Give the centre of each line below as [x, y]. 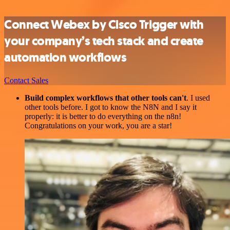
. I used [198, 98]
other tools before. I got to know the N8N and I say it [111, 107]
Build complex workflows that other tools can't [106, 98]
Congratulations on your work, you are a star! [98, 125]
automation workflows [65, 57]
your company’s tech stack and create [104, 41]
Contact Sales [26, 80]
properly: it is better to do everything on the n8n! [103, 116]
